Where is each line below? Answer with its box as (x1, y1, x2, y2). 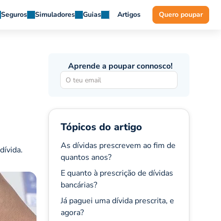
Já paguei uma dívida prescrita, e (60, 195, 174, 206)
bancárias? (60, 180, 97, 190)
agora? (60, 207, 84, 218)
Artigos (117, 10, 141, 19)
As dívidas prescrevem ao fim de (60, 140, 176, 151)
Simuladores (35, 10, 75, 19)
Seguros (1, 10, 27, 19)
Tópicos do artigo (60, 120, 142, 134)
